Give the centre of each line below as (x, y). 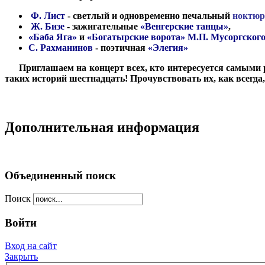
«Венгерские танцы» (184, 26)
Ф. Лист (48, 15)
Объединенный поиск (60, 175)
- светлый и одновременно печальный (149, 15)
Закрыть (21, 256)
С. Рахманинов (61, 47)
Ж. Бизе (46, 26)
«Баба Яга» (53, 37)
